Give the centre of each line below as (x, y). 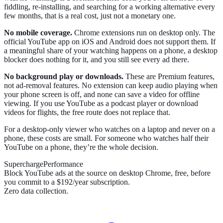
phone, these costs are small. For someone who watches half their (106, 138)
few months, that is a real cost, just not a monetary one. (90, 16)
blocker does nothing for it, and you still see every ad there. (97, 60)
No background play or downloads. (64, 77)
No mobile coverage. (38, 33)
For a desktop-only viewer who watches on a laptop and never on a (110, 129)
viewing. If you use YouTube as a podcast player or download (101, 104)
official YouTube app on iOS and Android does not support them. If (110, 42)
